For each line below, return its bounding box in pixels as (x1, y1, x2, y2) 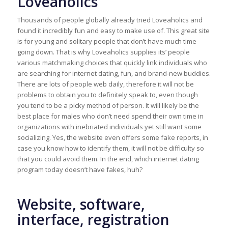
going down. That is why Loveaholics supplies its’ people (17, 47, 190, 57)
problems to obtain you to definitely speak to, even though (17, 90, 198, 100)
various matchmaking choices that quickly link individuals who (17, 58, 207, 68)
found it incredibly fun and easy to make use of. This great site (17, 26, 210, 36)
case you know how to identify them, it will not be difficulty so (17, 144, 204, 153)
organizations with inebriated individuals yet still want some (17, 122, 202, 132)
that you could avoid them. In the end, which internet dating (17, 154, 199, 164)
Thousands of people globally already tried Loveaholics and (17, 15, 203, 25)
